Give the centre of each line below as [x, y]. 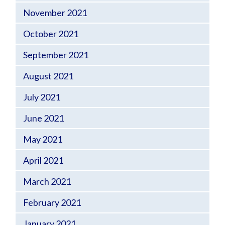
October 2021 [51, 34]
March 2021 [47, 181]
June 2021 [43, 118]
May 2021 [43, 139]
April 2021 [43, 160]
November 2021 [55, 13]
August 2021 [48, 76]
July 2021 [42, 97]
